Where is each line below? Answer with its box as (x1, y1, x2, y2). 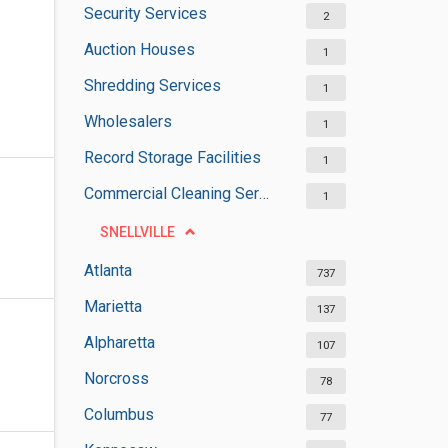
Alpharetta (83, 333, 155, 352)
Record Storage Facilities (83, 148, 261, 167)
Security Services (83, 4, 207, 23)
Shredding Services (83, 76, 221, 95)
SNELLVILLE (99, 224, 175, 240)
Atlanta (83, 261, 132, 280)
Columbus (83, 405, 154, 424)
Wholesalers (83, 112, 172, 131)
